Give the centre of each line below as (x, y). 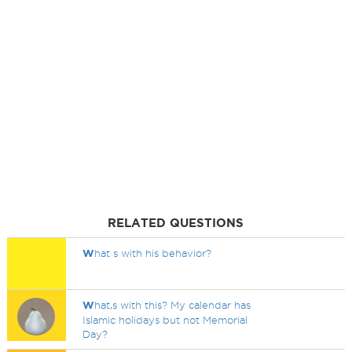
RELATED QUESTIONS (176, 223)
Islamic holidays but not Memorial (165, 320)
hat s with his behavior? (153, 253)
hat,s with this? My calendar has (173, 305)
